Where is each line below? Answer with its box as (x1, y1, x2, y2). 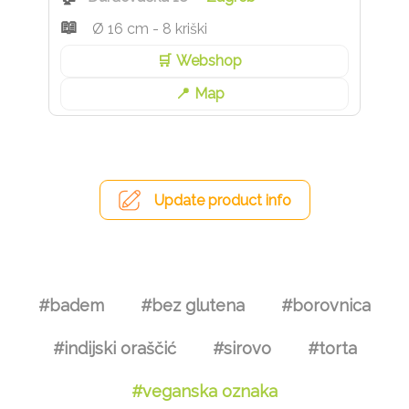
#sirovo (212, 338, 271, 358)
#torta (307, 338, 357, 358)
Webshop (176, 52, 243, 70)
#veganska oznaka (131, 381, 278, 401)
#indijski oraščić (52, 338, 176, 358)
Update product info (153, 192, 291, 210)
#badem (38, 295, 104, 315)
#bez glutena (141, 295, 245, 315)
